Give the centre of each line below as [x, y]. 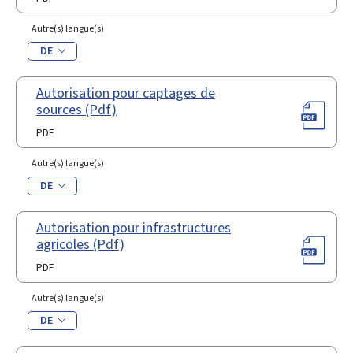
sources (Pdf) [76, 110]
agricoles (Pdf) [80, 245]
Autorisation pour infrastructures [134, 228]
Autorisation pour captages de [126, 93]
